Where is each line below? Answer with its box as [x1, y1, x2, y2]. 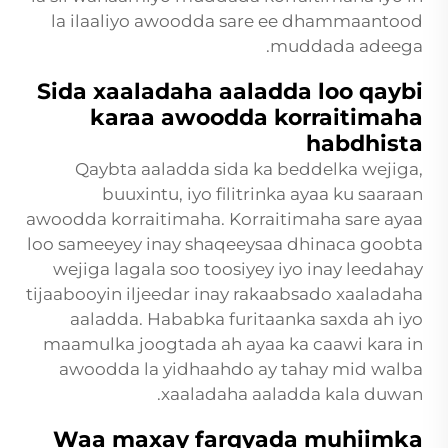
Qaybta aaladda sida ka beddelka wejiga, [75, 159, 423, 180]
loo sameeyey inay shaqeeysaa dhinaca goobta [27, 234, 423, 255]
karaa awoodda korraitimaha [90, 104, 423, 132]
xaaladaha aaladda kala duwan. [161, 384, 423, 405]
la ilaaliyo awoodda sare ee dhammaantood [51, 11, 423, 32]
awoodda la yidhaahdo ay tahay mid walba [59, 359, 423, 380]
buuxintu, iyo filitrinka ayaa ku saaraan [102, 184, 423, 205]
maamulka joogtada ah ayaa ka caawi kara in [43, 334, 423, 355]
